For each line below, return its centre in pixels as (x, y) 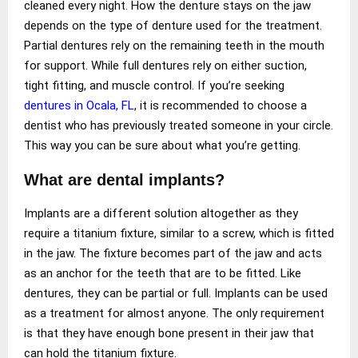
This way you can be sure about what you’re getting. (162, 145)
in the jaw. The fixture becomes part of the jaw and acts (173, 253)
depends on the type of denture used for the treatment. (173, 25)
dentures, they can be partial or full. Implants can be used (176, 293)
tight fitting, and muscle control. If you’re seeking (154, 85)
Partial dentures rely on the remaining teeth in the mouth (174, 45)
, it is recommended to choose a (221, 105)
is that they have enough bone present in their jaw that (169, 333)
